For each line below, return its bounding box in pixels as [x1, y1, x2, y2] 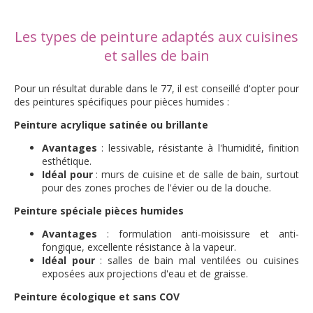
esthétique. [42, 154, 92, 168]
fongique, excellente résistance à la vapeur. [42, 240, 236, 254]
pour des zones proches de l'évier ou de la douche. [42, 181, 271, 194]
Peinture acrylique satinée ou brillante [14, 118, 208, 131]
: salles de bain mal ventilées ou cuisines [94, 254, 300, 267]
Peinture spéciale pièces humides [14, 204, 184, 217]
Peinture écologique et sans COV [14, 290, 180, 303]
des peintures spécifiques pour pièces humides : [14, 95, 229, 108]
